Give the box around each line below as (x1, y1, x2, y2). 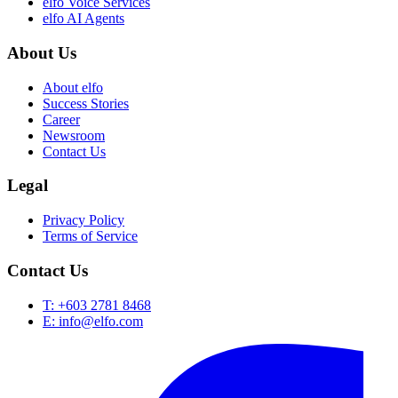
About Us (7, 43, 76, 62)
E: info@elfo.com (43, 313, 143, 329)
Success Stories (43, 95, 129, 111)
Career (43, 111, 80, 127)
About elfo (43, 79, 103, 95)
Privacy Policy (43, 212, 124, 228)
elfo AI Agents (43, 11, 124, 27)
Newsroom (43, 127, 105, 143)
